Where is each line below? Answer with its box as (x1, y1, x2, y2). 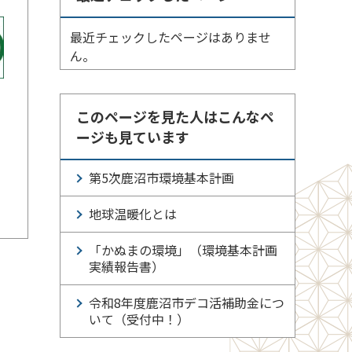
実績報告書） (89, 257, 164, 276)
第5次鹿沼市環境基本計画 (89, 168, 234, 187)
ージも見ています (76, 126, 189, 147)
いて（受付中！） (89, 310, 189, 328)
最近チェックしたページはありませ (70, 27, 271, 46)
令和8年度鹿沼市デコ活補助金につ (89, 293, 284, 312)
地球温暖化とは (89, 204, 177, 223)
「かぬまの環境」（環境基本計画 (89, 240, 277, 259)
